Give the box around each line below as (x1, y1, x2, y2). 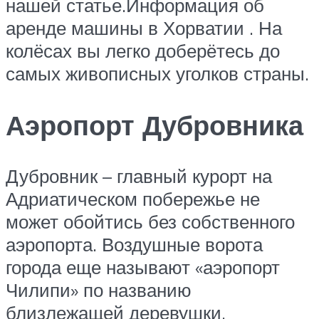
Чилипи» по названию (6, 278, 192, 302)
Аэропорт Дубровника (6, 107, 303, 142)
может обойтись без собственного (6, 210, 295, 234)
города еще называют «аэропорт (6, 256, 280, 279)
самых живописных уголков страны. (6, 61, 309, 85)
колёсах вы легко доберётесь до (6, 38, 280, 62)
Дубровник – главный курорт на (6, 164, 272, 188)
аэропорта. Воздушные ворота (6, 233, 263, 256)
